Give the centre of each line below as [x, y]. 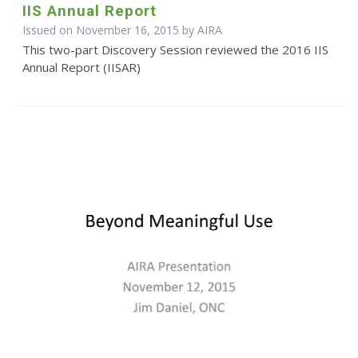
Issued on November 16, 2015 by [109, 30]
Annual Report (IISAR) [81, 68]
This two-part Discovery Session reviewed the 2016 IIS [175, 50]
